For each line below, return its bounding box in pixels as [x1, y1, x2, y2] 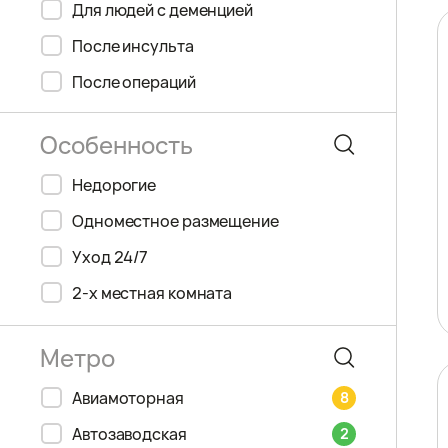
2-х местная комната [72, 282, 233, 304]
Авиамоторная [72, 387, 184, 409]
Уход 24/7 [72, 246, 149, 268]
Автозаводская [72, 423, 187, 445]
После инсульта [72, 35, 194, 57]
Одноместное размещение [72, 210, 279, 232]
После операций [72, 71, 196, 93]
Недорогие [72, 174, 157, 196]
